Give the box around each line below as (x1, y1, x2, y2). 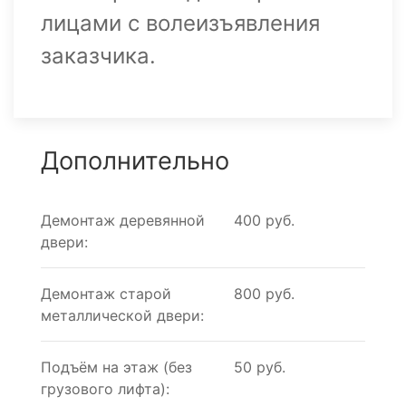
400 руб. (234, 210, 295, 229)
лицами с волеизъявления (41, 9, 320, 36)
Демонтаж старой (41, 284, 171, 303)
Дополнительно (41, 145, 229, 176)
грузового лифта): (41, 379, 169, 398)
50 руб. (234, 357, 285, 376)
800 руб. (234, 284, 295, 303)
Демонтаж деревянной (41, 210, 205, 229)
